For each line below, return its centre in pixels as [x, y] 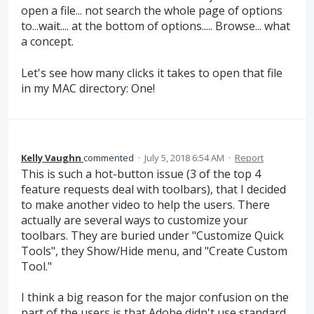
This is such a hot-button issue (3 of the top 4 [141, 173]
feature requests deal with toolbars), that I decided [153, 189]
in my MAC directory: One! [88, 88]
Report [249, 157]
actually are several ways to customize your [135, 220]
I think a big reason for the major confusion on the [155, 298]
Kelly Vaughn [51, 157]
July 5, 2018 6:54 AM [184, 157]
